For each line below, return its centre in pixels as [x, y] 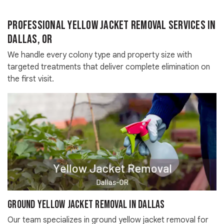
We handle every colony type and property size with [100, 55]
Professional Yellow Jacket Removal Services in [112, 25]
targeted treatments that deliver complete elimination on [109, 67]
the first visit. [31, 79]
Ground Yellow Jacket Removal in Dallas [86, 205]
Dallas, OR [30, 39]
